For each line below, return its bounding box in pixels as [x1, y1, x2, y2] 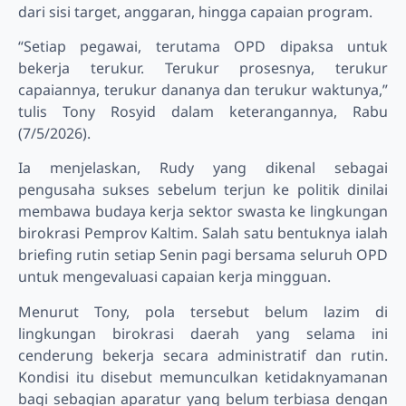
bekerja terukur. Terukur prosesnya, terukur [18, 58, 388, 79]
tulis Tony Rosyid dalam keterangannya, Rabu [18, 101, 388, 122]
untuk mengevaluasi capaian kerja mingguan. [18, 266, 331, 287]
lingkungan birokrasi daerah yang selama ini [18, 323, 388, 343]
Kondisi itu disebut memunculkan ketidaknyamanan [18, 366, 388, 387]
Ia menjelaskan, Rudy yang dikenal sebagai [18, 158, 388, 179]
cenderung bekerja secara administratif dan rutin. [18, 344, 388, 365]
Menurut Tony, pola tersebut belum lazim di [18, 301, 388, 322]
